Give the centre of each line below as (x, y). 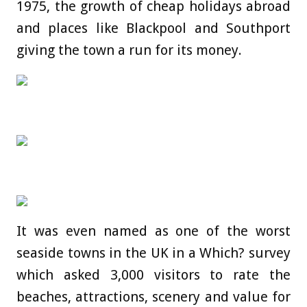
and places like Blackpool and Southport (153, 28)
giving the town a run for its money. (129, 50)
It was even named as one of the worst (153, 231)
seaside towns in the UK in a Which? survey (153, 253)
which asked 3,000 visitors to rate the (153, 275)
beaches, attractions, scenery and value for (153, 297)
